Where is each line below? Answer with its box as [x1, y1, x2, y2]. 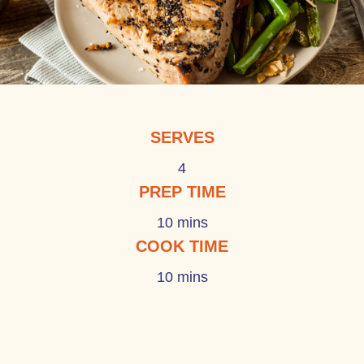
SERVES [149, 128, 214, 146]
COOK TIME [136, 237, 228, 255]
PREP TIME [138, 183, 226, 201]
